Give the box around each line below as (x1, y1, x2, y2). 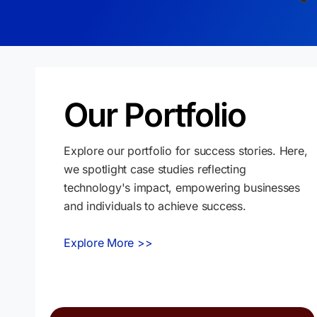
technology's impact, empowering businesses (64, 180, 300, 195)
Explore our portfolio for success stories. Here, (64, 143, 308, 158)
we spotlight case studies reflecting (64, 161, 246, 176)
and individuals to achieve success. (64, 198, 246, 213)
